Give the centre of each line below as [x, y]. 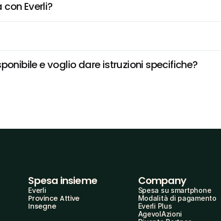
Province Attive [54, 198]
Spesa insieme [63, 181]
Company [162, 181]
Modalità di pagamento [177, 198]
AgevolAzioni [160, 214]
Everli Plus [155, 206]
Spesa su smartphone [175, 190]
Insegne [42, 206]
